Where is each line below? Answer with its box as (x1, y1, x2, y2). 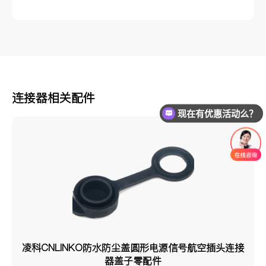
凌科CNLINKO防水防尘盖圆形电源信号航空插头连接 (22, 240, 244, 254)
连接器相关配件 (12, 89, 95, 106)
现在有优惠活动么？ (178, 108, 258, 119)
